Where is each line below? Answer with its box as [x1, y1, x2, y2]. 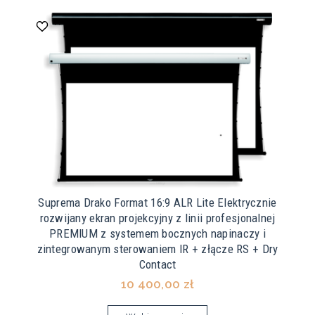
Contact [139, 257, 176, 272]
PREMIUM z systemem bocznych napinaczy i [49, 226, 266, 241]
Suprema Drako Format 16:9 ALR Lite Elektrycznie [38, 195, 277, 210]
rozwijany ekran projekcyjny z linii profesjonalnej [39, 211, 276, 226]
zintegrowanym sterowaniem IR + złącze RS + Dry [37, 242, 278, 257]
